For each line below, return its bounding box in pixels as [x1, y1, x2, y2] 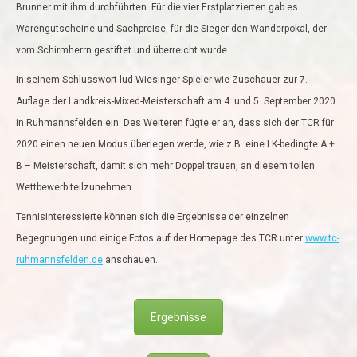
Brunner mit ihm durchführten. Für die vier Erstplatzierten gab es [16, 2, 298, 13]
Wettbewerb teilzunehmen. [16, 182, 134, 193]
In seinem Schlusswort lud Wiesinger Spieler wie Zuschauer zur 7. [16, 74, 308, 85]
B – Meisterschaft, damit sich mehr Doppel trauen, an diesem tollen [16, 160, 315, 171]
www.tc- [305, 233, 339, 244]
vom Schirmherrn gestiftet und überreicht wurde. [16, 45, 229, 56]
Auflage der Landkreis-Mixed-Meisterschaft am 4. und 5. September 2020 [16, 96, 335, 107]
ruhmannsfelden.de [16, 254, 103, 265]
